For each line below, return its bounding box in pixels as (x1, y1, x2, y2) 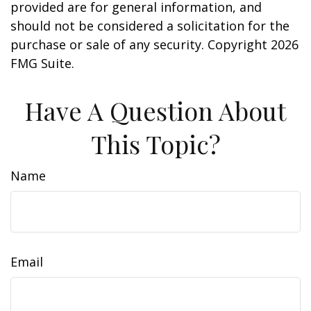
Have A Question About (25, 94, 286, 127)
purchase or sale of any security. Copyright (10, 36, 271, 53)
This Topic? (90, 127, 221, 160)
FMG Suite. (10, 55, 74, 72)
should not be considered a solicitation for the (10, 17, 289, 34)
